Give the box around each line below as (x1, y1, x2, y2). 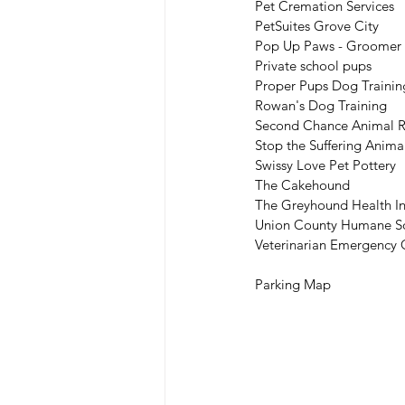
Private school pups (255, 56, 372, 74)
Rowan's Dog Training (255, 96, 387, 114)
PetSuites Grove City (255, 16, 379, 34)
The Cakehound (255, 175, 350, 193)
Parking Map (255, 275, 331, 293)
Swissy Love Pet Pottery (255, 155, 396, 174)
